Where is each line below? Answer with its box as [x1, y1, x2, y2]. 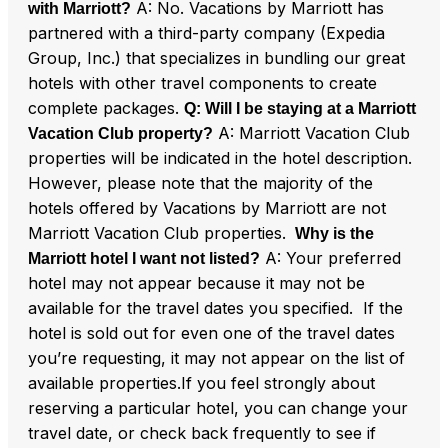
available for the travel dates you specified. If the [28, 297, 403, 318]
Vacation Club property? [28, 124, 213, 142]
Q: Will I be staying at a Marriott [184, 99, 416, 117]
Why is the [291, 224, 374, 242]
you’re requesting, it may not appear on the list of [28, 347, 405, 368]
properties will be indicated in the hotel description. [28, 147, 417, 168]
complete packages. [28, 97, 184, 118]
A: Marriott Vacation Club [213, 122, 410, 143]
